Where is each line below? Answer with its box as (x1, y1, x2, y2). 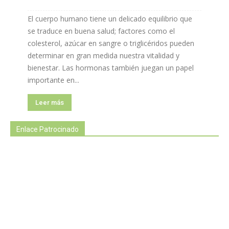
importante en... (28, 75, 79, 85)
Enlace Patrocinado (16, 125, 79, 133)
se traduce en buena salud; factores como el (28, 26, 175, 36)
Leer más (35, 98, 64, 106)
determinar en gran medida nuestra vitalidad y (28, 50, 179, 60)
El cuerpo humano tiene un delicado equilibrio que (28, 13, 192, 24)
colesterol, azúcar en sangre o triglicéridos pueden (28, 38, 194, 48)
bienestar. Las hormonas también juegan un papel (28, 62, 194, 73)
